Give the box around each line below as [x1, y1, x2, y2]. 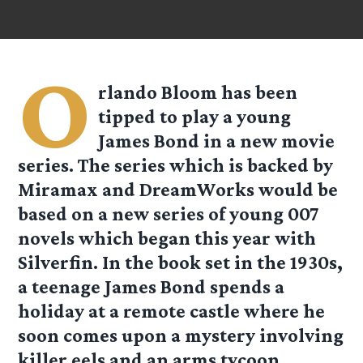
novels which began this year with [18, 227, 317, 250]
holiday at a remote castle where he [18, 300, 326, 322]
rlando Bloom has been [98, 81, 298, 104]
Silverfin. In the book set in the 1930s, [18, 251, 344, 274]
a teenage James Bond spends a [18, 275, 285, 298]
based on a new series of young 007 [18, 203, 320, 225]
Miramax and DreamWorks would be [18, 178, 339, 201]
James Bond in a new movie [98, 130, 335, 152]
